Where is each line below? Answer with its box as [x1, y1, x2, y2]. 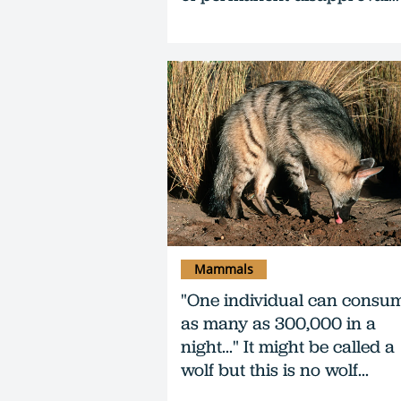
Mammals [194, 260, 253, 277]
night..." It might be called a [181, 334, 395, 358]
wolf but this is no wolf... [181, 357, 369, 381]
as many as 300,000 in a [181, 311, 376, 335]
